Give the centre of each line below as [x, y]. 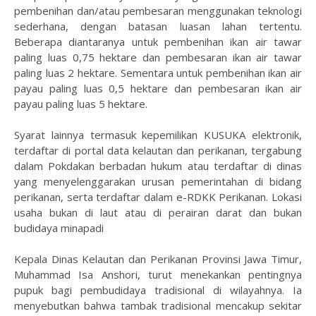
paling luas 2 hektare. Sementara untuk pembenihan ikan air [158, 73]
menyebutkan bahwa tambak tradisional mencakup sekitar [158, 305]
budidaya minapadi [59, 228]
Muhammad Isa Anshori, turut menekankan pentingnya [158, 274]
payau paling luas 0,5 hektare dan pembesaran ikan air [158, 88]
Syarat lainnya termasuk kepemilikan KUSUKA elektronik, [158, 135]
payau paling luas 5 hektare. [81, 104]
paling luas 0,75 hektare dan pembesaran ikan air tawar [158, 57]
